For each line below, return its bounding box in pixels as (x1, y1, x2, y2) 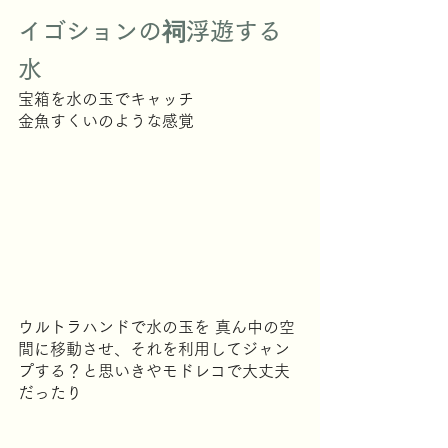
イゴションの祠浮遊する (18, 18, 282, 43)
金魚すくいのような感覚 (18, 112, 194, 129)
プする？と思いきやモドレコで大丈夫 (18, 362, 290, 379)
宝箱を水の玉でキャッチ (18, 90, 194, 107)
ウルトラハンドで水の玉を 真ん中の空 (18, 318, 295, 335)
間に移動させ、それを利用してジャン (18, 340, 290, 357)
